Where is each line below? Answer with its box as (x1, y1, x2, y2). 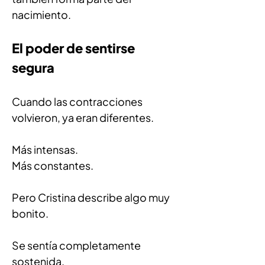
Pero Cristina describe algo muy (12, 190, 172, 204)
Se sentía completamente (12, 238, 143, 252)
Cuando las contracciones (12, 95, 144, 108)
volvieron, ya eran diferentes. (12, 111, 154, 124)
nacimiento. (12, 8, 71, 21)
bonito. (12, 206, 49, 220)
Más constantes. (12, 159, 93, 172)
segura (12, 59, 54, 76)
